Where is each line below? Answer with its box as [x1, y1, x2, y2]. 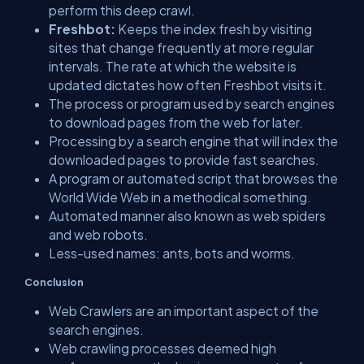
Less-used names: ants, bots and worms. [49, 245, 295, 261]
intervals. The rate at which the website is [49, 58, 297, 74]
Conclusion [24, 275, 84, 288]
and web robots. [49, 227, 148, 242]
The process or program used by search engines [49, 96, 335, 111]
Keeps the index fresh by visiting [115, 21, 312, 37]
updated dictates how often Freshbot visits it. [49, 77, 327, 93]
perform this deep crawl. [49, 2, 195, 18]
